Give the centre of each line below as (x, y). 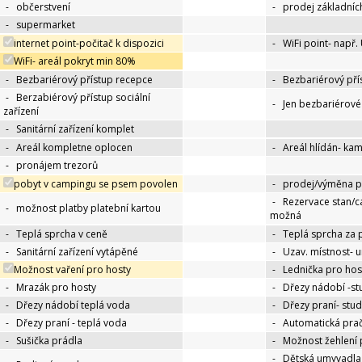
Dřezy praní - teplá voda (72, 323)
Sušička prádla (49, 341)
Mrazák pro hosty (56, 288)
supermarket (46, 25)
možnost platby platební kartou (88, 208)
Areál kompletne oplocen (74, 148)
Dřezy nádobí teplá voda (73, 305)
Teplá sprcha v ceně (62, 234)
